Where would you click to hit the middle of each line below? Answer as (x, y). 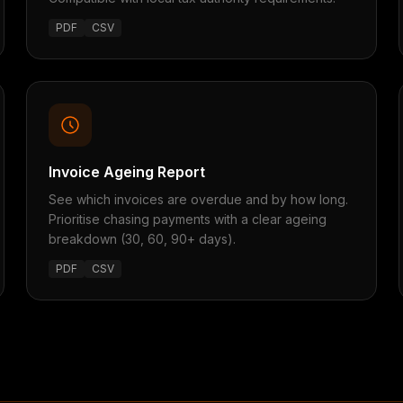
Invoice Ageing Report (127, 172)
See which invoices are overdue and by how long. (199, 199)
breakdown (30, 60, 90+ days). (143, 239)
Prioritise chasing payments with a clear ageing (188, 219)
